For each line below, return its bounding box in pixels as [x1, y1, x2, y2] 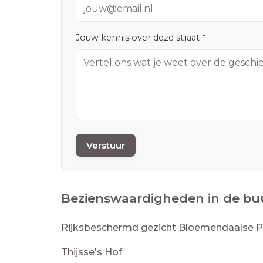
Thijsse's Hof [61, 247, 122, 258]
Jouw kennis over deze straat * [76, 32, 205, 43]
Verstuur [86, 140, 125, 151]
